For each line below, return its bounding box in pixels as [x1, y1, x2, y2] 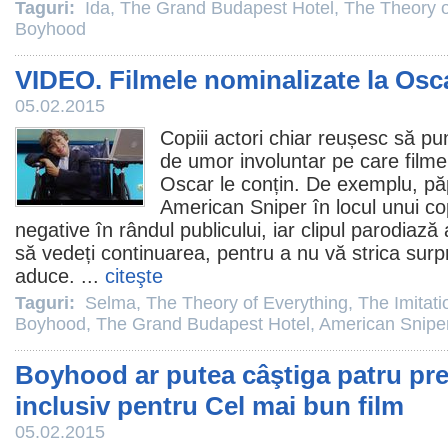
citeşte [105, 265, 163, 287]
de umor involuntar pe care [160, 150, 405, 172]
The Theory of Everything [146, 293, 348, 313]
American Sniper [160, 196, 307, 218]
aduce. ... [15, 265, 105, 287]
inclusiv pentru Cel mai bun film [15, 391, 404, 421]
